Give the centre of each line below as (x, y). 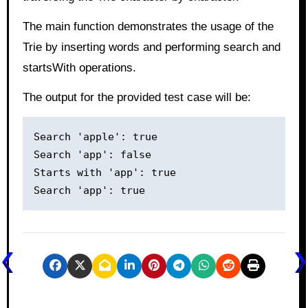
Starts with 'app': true (104, 172)
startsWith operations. (79, 67)
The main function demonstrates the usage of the (148, 26)
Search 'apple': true (95, 136)
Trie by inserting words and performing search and (151, 47)
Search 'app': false (92, 154)
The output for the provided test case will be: (136, 97)
